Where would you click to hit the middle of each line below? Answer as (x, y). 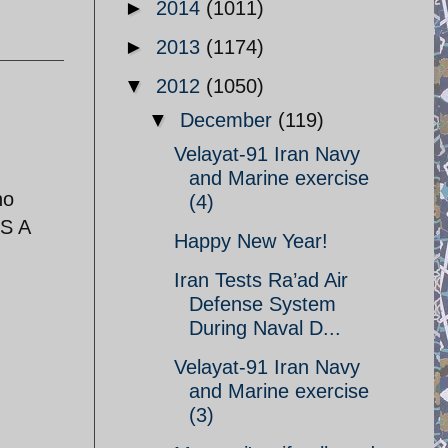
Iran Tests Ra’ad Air (261, 280)
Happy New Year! (251, 241)
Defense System (262, 304)
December (229, 120)
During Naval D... (265, 328)
